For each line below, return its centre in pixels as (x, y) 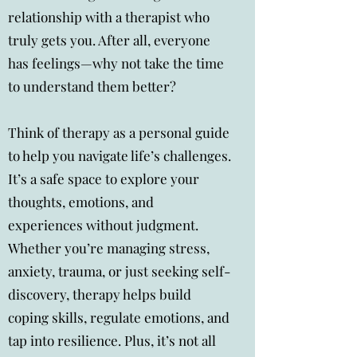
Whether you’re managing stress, (109, 248)
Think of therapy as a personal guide (119, 132)
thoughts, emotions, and (81, 202)
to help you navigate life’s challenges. (120, 155)
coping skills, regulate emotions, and (119, 317)
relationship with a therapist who (109, 17)
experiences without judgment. (103, 225)
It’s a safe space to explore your (104, 178)
